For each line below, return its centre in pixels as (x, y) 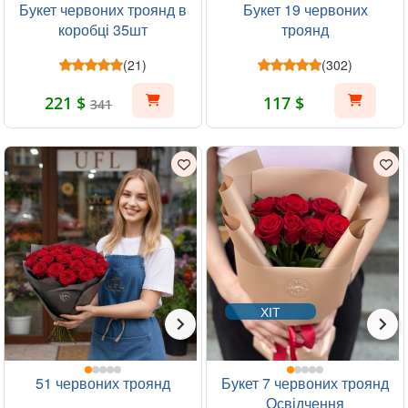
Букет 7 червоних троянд (305, 383)
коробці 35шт (103, 30)
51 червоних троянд (103, 383)
